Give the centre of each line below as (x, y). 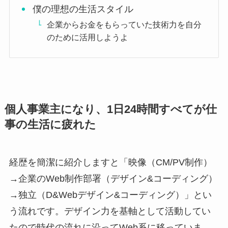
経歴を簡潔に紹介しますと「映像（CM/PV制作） (110, 163)
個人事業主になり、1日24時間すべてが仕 (110, 110)
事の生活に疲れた (50, 125)
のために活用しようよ (87, 37)
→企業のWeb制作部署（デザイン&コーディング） (113, 179)
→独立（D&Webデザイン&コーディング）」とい (110, 195)
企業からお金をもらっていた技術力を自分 (124, 25)
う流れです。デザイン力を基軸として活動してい (110, 211)
